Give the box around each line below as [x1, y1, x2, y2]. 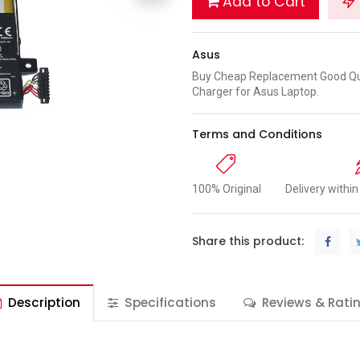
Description [4, 293, 80, 311]
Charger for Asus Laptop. [192, 84, 319, 98]
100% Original [192, 182, 261, 196]
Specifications [121, 293, 216, 311]
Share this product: [192, 233, 304, 250]
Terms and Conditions [192, 126, 322, 143]
